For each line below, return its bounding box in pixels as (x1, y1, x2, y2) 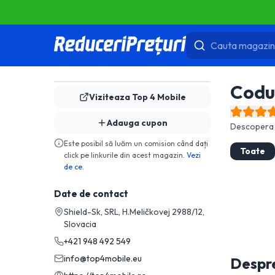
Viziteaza (88, 91, 132, 103)
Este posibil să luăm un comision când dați (64, 139, 208, 148)
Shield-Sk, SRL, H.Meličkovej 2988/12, (64, 206, 204, 217)
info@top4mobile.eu (64, 253, 142, 264)
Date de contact (54, 188, 128, 199)
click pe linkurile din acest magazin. (64, 150, 185, 160)
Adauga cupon (107, 117, 168, 128)
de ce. (64, 162, 84, 171)
